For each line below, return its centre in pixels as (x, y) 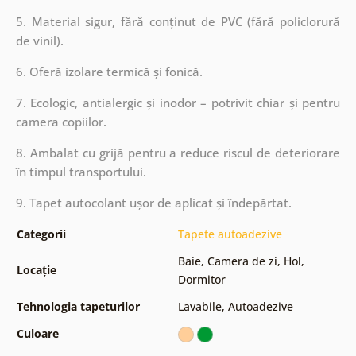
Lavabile (199, 306)
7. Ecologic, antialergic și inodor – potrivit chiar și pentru (178, 102)
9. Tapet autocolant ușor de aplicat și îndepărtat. (153, 202)
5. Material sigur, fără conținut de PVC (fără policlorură (178, 21)
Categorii (41, 234)
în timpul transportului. (81, 171)
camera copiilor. (61, 121)
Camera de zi (242, 261)
